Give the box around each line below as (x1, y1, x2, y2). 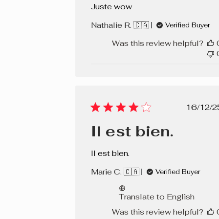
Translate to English (118, 192, 195, 202)
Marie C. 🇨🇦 (90, 167, 139, 177)
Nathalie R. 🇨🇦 (90, 20, 149, 31)
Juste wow (90, 1, 132, 12)
